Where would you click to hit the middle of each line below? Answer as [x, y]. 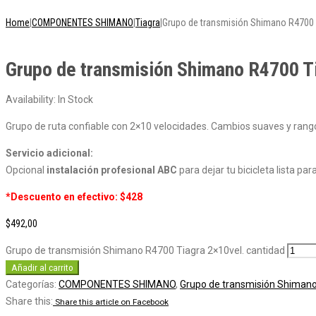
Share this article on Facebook [112, 302]
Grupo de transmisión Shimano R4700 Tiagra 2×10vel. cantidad [145, 251]
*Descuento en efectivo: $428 [74, 197]
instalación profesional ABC [112, 170]
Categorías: [32, 285]
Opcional [26, 170]
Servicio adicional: [49, 153]
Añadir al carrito [42, 268]
